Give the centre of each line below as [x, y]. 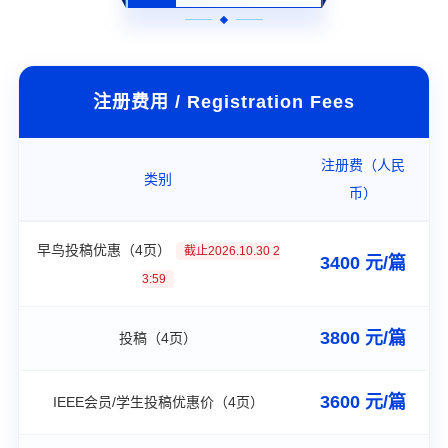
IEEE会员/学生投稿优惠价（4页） [158, 401]
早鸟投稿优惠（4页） [103, 249]
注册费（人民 [363, 164]
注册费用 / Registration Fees [224, 102]
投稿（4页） [158, 337]
